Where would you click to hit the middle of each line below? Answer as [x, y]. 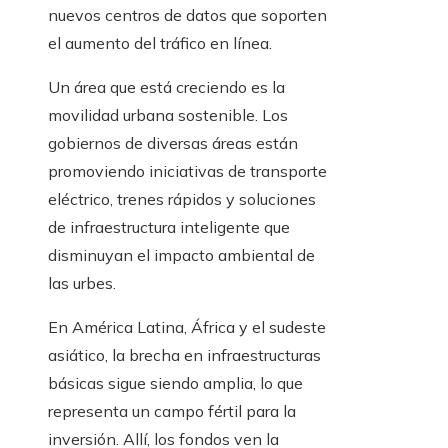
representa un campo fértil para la [172, 411]
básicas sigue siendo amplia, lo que [175, 383]
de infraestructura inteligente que [169, 227]
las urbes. [82, 283]
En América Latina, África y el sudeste [187, 327]
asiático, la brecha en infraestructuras [184, 355]
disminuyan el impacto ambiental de [181, 255]
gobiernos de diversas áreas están [173, 143]
